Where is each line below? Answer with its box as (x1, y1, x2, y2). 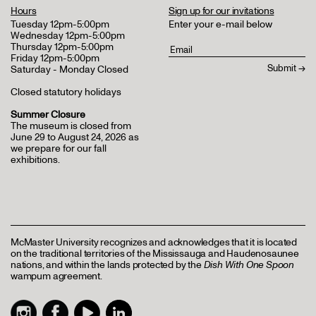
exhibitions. (11, 153, 60, 166)
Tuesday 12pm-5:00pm (11, 18, 109, 31)
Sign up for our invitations (169, 4, 274, 18)
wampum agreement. (11, 269, 102, 283)
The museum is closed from (11, 119, 131, 133)
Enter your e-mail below (169, 18, 272, 31)
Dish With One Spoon (203, 258, 295, 272)
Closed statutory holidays (11, 85, 121, 99)
